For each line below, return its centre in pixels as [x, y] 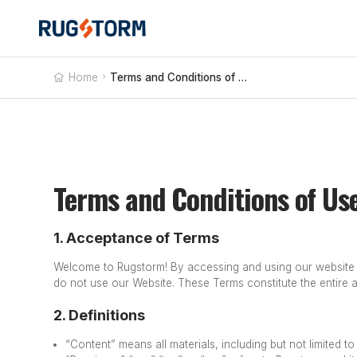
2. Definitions [100, 315]
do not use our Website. [114, 282]
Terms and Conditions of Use [243, 77]
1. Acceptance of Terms [137, 237]
